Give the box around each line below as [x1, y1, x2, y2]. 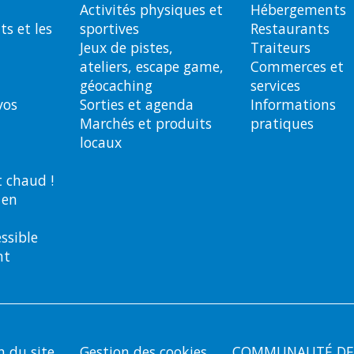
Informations [250, 95, 336, 114]
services [250, 76, 300, 95]
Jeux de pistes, [80, 38, 173, 57]
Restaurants [250, 19, 330, 38]
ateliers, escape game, [80, 57, 224, 76]
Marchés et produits [80, 114, 212, 133]
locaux [80, 133, 122, 152]
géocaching [80, 76, 153, 95]
